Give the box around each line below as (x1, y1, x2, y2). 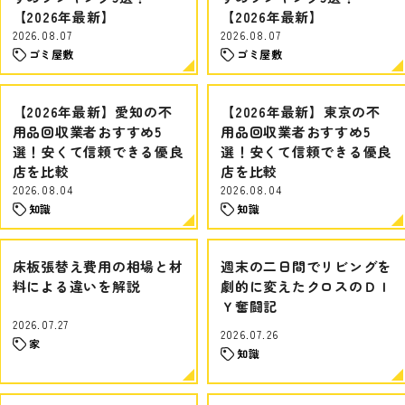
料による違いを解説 (12, 277, 141, 296)
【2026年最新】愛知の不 (12, 102, 173, 121)
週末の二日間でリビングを (221, 257, 391, 276)
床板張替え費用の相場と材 (12, 257, 184, 276)
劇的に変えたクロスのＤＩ (221, 277, 391, 296)
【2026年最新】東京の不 (221, 102, 381, 121)
